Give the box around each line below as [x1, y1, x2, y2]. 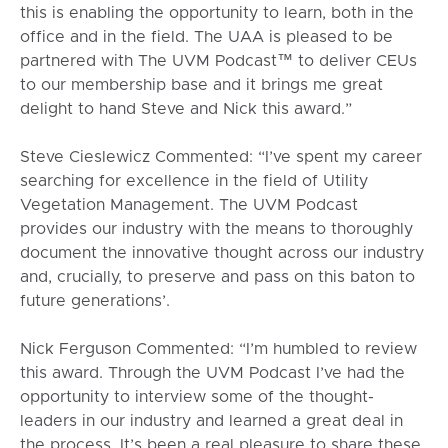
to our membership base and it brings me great [19, 77, 383, 94]
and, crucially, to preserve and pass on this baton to [19, 269, 415, 286]
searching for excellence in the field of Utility [19, 173, 368, 190]
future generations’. [19, 293, 170, 310]
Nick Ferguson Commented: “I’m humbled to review [19, 341, 417, 358]
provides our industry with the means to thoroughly [19, 221, 413, 238]
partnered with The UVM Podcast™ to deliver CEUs [19, 53, 417, 70]
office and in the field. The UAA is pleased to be [19, 29, 393, 46]
